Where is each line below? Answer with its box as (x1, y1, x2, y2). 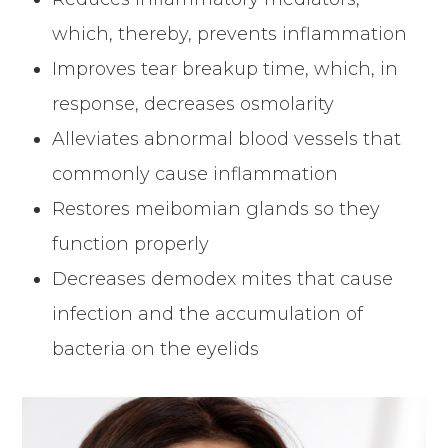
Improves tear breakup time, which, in (52, 57, 399, 80)
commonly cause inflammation (52, 162, 339, 185)
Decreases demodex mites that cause (52, 267, 394, 290)
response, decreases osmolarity (52, 92, 335, 115)
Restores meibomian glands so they (52, 197, 381, 220)
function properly (52, 232, 210, 255)
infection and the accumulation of (52, 302, 364, 325)
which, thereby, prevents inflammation (52, 22, 408, 45)
